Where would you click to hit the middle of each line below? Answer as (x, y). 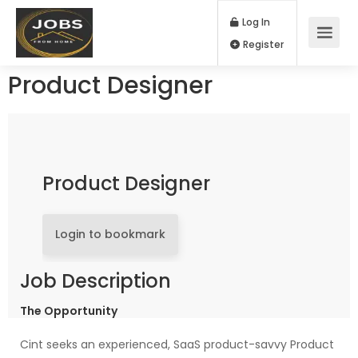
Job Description (95, 281)
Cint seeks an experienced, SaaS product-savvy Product (177, 344)
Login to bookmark (110, 234)
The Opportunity (69, 311)
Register (308, 52)
